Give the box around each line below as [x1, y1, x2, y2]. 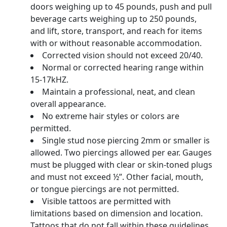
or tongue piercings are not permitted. [30, 183, 179, 195]
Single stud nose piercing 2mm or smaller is [42, 135, 210, 146]
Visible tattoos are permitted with [42, 196, 171, 207]
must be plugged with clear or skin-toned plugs [30, 159, 212, 170]
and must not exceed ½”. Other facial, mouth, [30, 171, 203, 182]
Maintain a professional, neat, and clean [42, 86, 195, 97]
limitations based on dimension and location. [30, 208, 203, 219]
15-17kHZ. [30, 74, 68, 85]
